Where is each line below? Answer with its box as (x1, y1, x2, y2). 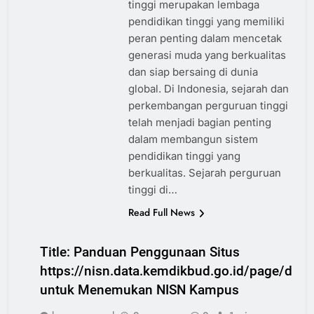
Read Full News (128, 205, 195, 220)
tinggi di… (128, 183, 177, 197)
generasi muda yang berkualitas (128, 48, 286, 62)
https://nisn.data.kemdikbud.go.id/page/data (40, 263, 310, 280)
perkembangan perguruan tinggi (128, 99, 288, 113)
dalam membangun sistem (128, 132, 258, 146)
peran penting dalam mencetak (128, 32, 282, 46)
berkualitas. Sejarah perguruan (128, 166, 281, 180)
